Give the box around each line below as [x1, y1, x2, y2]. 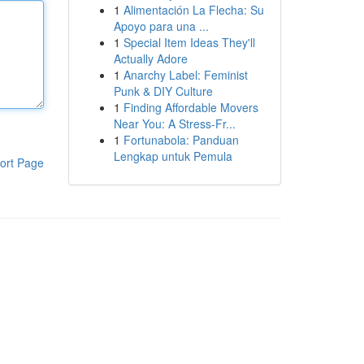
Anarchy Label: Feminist [123, 67, 248, 83]
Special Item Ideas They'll [123, 34, 255, 50]
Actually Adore [113, 50, 188, 67]
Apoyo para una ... [113, 18, 209, 34]
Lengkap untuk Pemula [113, 148, 232, 164]
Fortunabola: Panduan [123, 132, 239, 148]
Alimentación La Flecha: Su [123, 2, 264, 18]
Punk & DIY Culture [113, 83, 213, 99]
